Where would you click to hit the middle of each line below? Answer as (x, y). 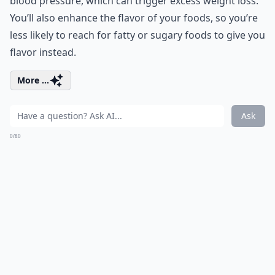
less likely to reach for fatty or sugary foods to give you (137, 35)
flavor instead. (43, 52)
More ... (33, 80)
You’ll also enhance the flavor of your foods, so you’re (134, 18)
